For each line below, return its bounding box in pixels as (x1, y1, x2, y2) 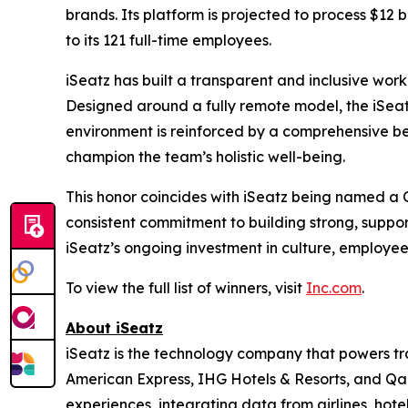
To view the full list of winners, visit (66, 279, 306, 297)
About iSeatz (66, 319, 163, 337)
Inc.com (306, 279, 362, 297)
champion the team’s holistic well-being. (66, 148, 345, 166)
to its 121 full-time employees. (66, 31, 271, 49)
